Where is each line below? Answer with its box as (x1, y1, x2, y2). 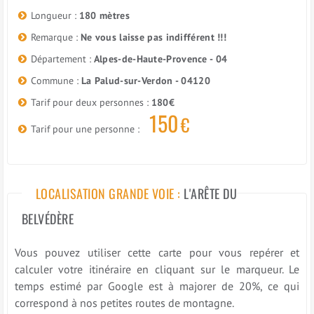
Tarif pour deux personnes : (30, 96, 151, 109)
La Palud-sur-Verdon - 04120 (81, 74, 210, 88)
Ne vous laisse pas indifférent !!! (80, 31, 227, 44)
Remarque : (30, 31, 81, 44)
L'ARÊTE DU (184, 184, 238, 203)
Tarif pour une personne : (30, 123, 142, 136)
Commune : (30, 74, 81, 88)
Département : (30, 53, 94, 66)
